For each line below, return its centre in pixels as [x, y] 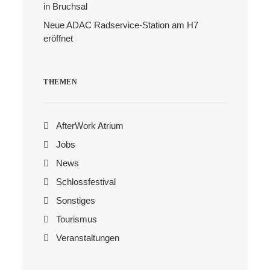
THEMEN [61, 82]
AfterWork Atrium [90, 126]
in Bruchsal [65, 6]
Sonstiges [76, 200]
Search [43, 29]
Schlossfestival [86, 182]
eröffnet [58, 38]
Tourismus [77, 219]
